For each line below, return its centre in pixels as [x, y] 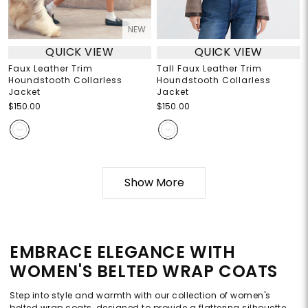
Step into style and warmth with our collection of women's [140, 295]
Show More [154, 182]
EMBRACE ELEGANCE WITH [123, 252]
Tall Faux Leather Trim [209, 68]
